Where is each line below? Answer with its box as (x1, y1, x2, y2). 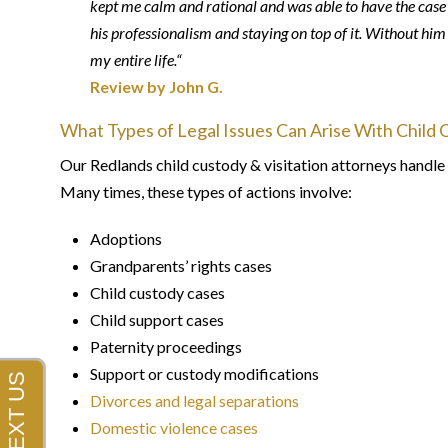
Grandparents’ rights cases (90, 256, 272, 275)
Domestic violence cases (90, 418, 258, 437)
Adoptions (90, 229, 162, 248)
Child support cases (90, 310, 224, 329)
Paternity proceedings (90, 337, 242, 356)
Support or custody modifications (90, 364, 319, 383)
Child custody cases (90, 283, 225, 302)
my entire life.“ (90, 50, 181, 69)
